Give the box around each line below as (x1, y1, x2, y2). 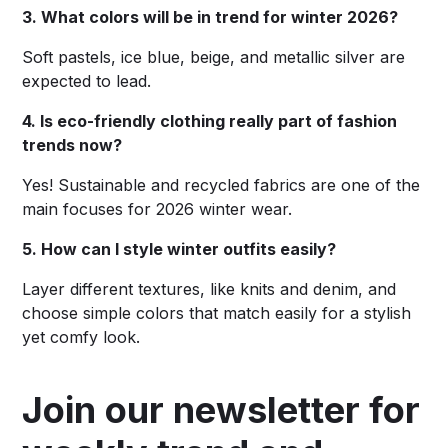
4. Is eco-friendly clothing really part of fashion (22, 110, 398, 131)
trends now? (22, 134, 123, 155)
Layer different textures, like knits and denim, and (22, 278, 397, 299)
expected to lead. (22, 70, 152, 91)
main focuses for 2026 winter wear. (22, 198, 293, 219)
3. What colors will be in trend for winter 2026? (22, 6, 399, 27)
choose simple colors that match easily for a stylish (22, 302, 412, 323)
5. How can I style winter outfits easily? (22, 238, 337, 259)
